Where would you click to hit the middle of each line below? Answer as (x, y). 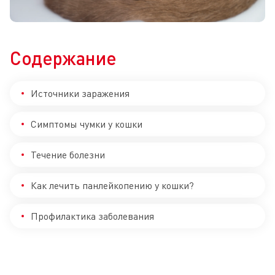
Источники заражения (80, 94)
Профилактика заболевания (92, 216)
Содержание (63, 58)
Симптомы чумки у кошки (87, 124)
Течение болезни (68, 155)
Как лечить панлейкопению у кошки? (112, 186)
